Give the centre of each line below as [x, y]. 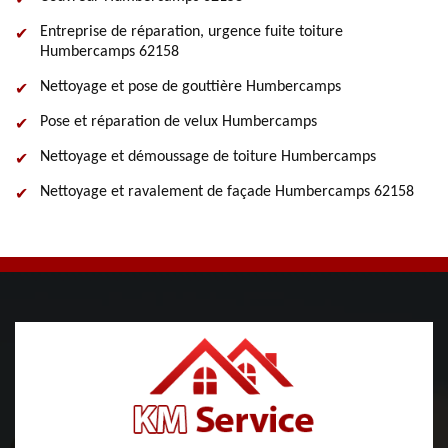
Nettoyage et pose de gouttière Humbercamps [190, 87]
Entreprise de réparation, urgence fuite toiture [191, 32]
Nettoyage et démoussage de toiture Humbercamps [208, 157]
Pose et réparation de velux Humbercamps [178, 122]
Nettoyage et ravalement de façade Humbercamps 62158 [227, 192]
